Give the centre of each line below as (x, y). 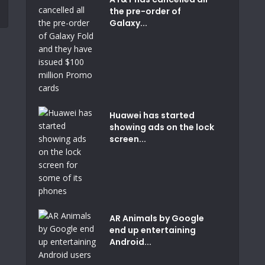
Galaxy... (128, 23)
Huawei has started (152, 115)
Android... (130, 242)
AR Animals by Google (156, 218)
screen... (127, 139)
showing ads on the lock (161, 127)
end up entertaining (152, 230)
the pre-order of (145, 11)
